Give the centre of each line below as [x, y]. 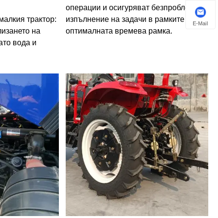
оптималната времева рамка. [119, 31]
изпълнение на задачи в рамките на [130, 19]
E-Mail [200, 23]
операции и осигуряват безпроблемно [134, 7]
